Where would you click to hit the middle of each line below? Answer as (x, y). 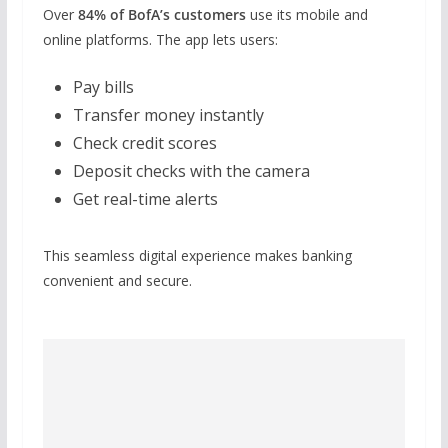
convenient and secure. (117, 280)
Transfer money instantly (168, 114)
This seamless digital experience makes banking (197, 255)
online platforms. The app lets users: (160, 39)
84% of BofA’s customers (161, 14)
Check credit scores (144, 142)
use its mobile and (306, 14)
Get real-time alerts (145, 198)
